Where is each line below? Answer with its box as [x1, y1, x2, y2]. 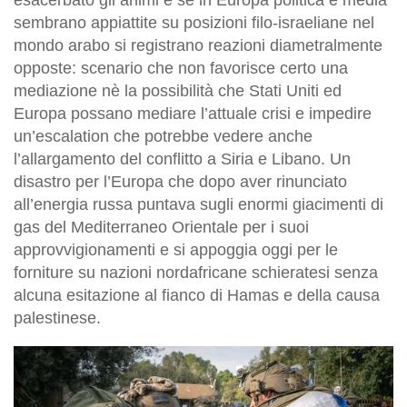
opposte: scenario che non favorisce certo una [14, 58, 348, 77]
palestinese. [14, 308, 101, 327]
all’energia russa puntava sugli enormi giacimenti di [14, 194, 383, 213]
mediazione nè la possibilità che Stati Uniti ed [14, 81, 342, 100]
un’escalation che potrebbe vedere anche [14, 126, 313, 145]
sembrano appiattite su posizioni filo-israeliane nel [14, 13, 374, 32]
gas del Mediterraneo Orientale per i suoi [14, 217, 309, 236]
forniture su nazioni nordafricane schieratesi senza [14, 263, 378, 282]
